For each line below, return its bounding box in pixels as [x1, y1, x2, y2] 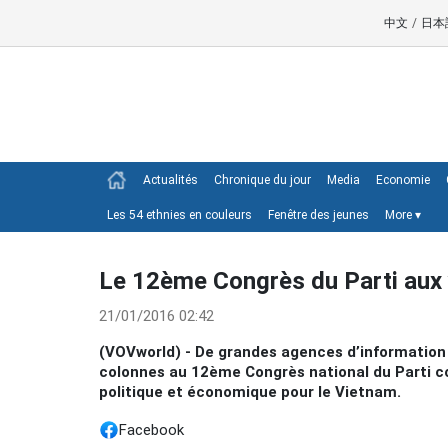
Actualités [143, 173, 198, 187]
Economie [376, 173, 430, 187]
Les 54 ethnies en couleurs [107, 208, 252, 222]
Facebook [119, 421, 184, 439]
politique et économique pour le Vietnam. [99, 383, 401, 401]
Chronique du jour [214, 173, 311, 187]
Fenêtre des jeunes [268, 208, 369, 222]
